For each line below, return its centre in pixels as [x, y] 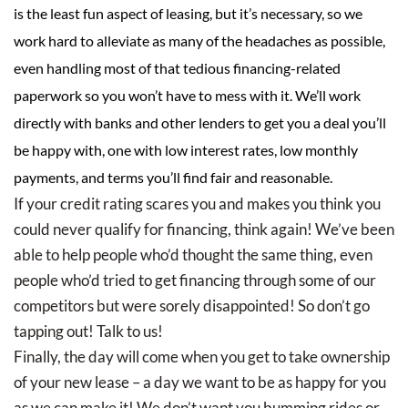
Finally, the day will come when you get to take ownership [202, 357]
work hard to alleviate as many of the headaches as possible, [199, 41]
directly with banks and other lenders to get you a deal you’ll [200, 123]
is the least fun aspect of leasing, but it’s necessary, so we [188, 14]
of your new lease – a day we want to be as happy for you [200, 382]
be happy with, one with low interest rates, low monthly [186, 150]
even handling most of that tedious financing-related [177, 68]
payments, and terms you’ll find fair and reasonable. [173, 178]
